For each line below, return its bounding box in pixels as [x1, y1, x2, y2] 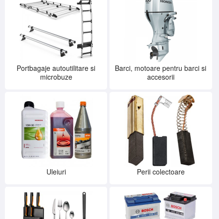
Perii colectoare [136, 167, 185, 177]
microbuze [40, 72, 72, 82]
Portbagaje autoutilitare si [17, 63, 96, 73]
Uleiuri [46, 167, 66, 177]
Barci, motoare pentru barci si [115, 63, 207, 73]
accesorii [147, 72, 175, 82]
